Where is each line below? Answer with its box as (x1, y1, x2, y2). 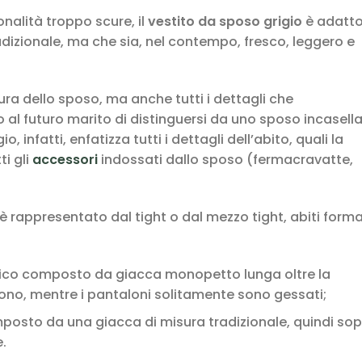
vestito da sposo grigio (148, 12, 302, 32)
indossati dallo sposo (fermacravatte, (98, 150, 353, 170)
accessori (32, 150, 98, 170)
